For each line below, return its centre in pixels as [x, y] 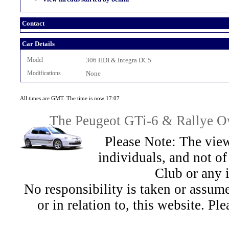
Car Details [38, 44]
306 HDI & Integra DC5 [118, 60]
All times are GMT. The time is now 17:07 [70, 98]
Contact [33, 23]
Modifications [44, 73]
